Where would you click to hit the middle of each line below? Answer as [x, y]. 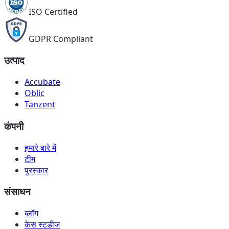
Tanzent [40, 105]
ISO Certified [53, 12]
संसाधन [17, 192]
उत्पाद [14, 60]
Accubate [42, 82]
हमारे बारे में [40, 147]
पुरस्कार [36, 170]
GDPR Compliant [61, 39]
